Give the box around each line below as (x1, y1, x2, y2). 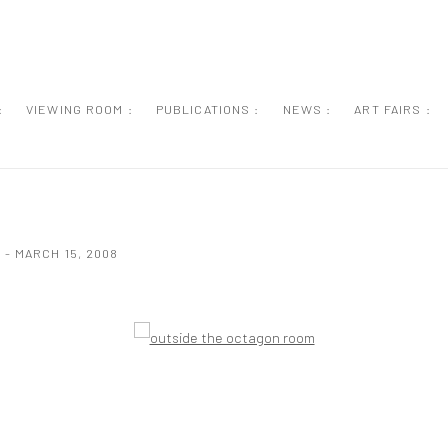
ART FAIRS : (354, 101, 431, 117)
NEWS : (282, 101, 332, 117)
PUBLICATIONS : (155, 101, 260, 117)
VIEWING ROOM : (26, 101, 133, 117)
